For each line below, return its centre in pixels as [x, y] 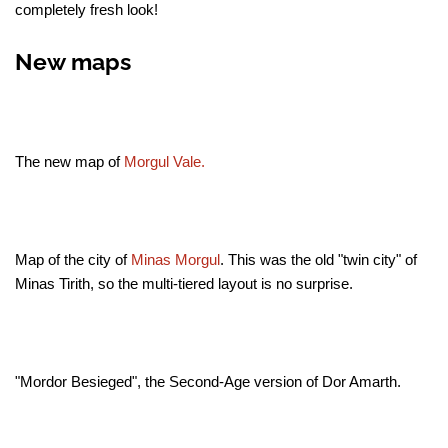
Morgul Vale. [164, 162]
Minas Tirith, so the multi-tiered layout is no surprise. [184, 284]
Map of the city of [73, 260]
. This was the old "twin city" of [318, 260]
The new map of [69, 162]
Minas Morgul [175, 260]
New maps [73, 62]
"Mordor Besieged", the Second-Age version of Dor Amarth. [208, 382]
